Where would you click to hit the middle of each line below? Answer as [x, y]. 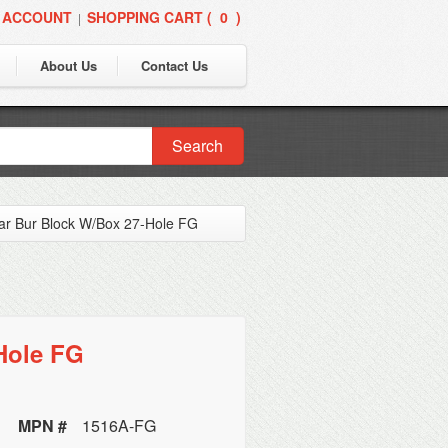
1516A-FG [119, 425]
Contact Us [174, 65]
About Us [68, 65]
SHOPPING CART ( [149, 17]
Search [198, 145]
